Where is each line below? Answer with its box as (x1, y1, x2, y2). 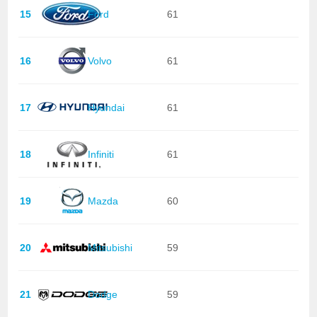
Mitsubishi (87, 241, 132, 253)
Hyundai (87, 101, 125, 113)
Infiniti (87, 148, 114, 160)
